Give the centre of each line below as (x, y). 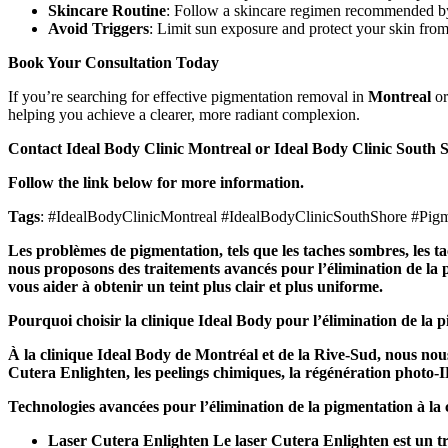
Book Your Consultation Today (113, 62)
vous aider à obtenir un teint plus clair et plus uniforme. (195, 286)
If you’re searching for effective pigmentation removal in (188, 96)
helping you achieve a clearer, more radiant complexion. (184, 114)
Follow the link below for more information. (156, 182)
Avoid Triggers (98, 28)
